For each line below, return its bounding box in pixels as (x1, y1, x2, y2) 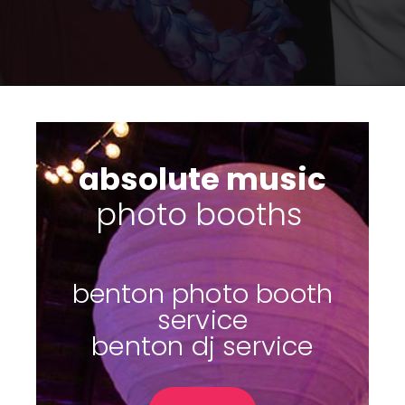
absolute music (79, 157, 326, 201)
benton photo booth (71, 276, 334, 312)
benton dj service (91, 328, 314, 364)
